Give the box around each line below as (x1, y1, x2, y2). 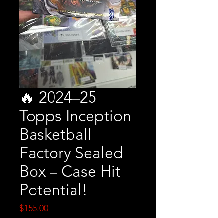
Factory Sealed (19, 144, 123, 163)
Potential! (19, 181, 88, 200)
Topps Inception (19, 107, 131, 126)
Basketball (19, 125, 91, 144)
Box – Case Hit (19, 162, 121, 181)
